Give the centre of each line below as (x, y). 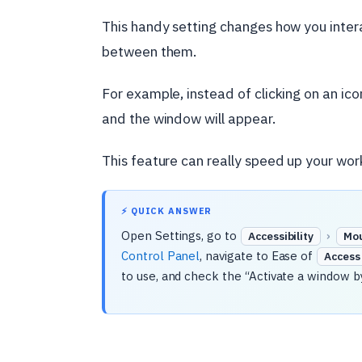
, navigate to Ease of (258, 256)
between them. (149, 51)
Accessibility (281, 236)
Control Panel (161, 256)
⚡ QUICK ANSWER (167, 211)
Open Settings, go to (181, 236)
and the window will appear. (189, 118)
